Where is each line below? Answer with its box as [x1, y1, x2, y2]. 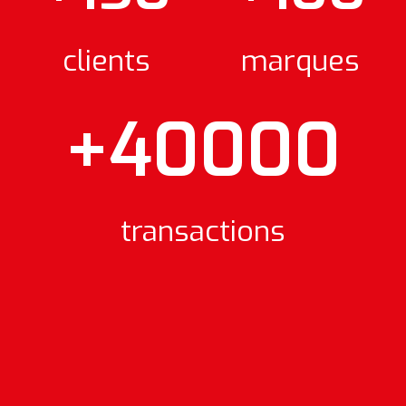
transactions [121, 212, 285, 251]
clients [62, 42, 150, 81]
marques [240, 42, 360, 81]
